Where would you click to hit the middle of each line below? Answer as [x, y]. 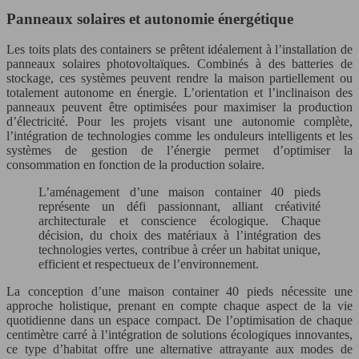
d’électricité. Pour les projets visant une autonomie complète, [179, 122]
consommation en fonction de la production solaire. [135, 165]
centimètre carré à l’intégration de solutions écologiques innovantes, [179, 335]
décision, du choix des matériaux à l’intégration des [179, 236]
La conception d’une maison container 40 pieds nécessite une [179, 292]
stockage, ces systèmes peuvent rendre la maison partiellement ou [179, 79]
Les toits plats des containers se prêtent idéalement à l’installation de [179, 50]
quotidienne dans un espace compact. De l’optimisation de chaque [179, 321]
